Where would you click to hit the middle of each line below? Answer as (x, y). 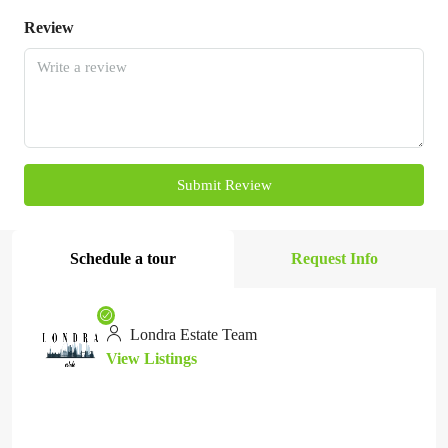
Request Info (335, 258)
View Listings (151, 358)
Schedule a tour (122, 258)
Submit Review (224, 185)
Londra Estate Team (191, 334)
